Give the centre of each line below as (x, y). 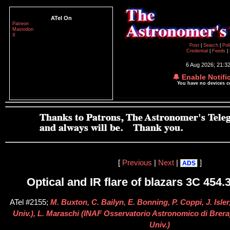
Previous (137, 162)
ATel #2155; (30, 203)
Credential (198, 51)
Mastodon (23, 29)
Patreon (21, 24)
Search (211, 45)
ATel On (61, 18)
